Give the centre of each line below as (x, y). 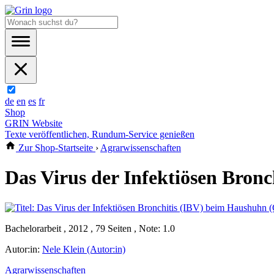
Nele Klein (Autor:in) (84, 249)
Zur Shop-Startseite (56, 148)
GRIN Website (34, 123)
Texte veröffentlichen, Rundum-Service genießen (100, 134)
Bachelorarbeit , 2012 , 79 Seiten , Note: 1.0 (90, 228)
